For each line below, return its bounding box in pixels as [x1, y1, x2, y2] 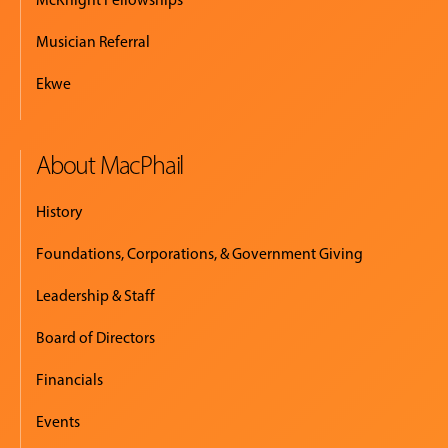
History [36, 202, 82, 222]
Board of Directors [36, 328, 155, 348]
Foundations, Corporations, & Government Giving [36, 244, 363, 264]
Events [36, 412, 80, 432]
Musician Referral [36, 31, 150, 51]
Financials [36, 370, 103, 390]
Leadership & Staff [36, 286, 155, 306]
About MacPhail [36, 150, 184, 181]
